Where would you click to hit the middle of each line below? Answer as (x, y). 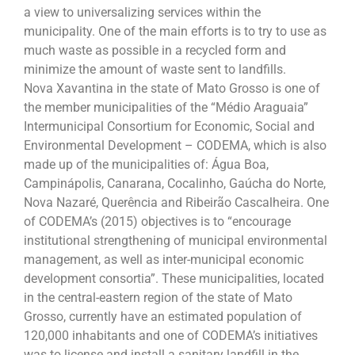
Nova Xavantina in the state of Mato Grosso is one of (172, 88)
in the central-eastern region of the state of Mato (158, 297)
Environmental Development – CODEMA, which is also (175, 145)
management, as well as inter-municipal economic (164, 259)
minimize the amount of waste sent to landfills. (155, 69)
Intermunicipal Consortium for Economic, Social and (169, 126)
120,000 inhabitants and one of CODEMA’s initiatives (171, 335)
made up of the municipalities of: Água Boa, (146, 164)
